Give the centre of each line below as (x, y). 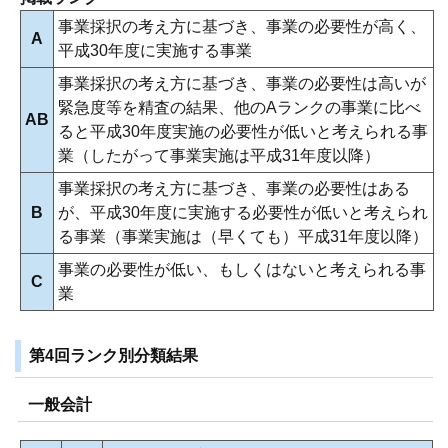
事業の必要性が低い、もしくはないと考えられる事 (242, 269)
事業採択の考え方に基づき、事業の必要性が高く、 (242, 26)
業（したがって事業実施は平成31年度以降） (219, 155)
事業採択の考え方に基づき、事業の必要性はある (234, 188)
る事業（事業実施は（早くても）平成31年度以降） (243, 236)
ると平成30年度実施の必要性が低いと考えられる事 (243, 131)
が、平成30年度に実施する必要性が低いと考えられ (243, 212)
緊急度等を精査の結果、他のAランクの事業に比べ (239, 107)
